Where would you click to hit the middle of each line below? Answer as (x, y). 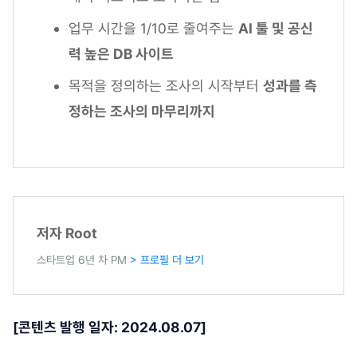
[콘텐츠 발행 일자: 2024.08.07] (110, 328)
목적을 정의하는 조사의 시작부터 (166, 86)
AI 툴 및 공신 (276, 29)
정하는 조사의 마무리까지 (142, 112)
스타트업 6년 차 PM (83, 260)
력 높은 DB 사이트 (121, 54)
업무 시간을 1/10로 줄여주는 (153, 29)
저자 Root (69, 233)
